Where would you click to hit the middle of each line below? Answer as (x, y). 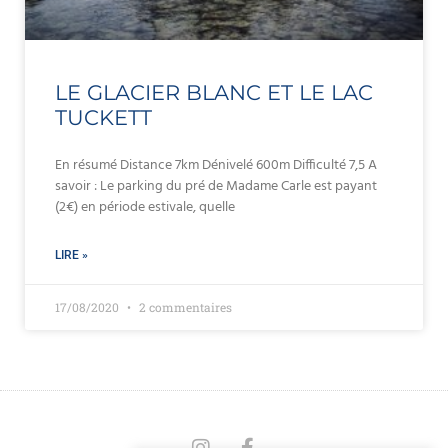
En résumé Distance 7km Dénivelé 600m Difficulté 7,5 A (216, 165)
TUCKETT (103, 117)
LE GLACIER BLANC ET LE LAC (214, 92)
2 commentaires (184, 307)
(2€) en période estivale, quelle (145, 207)
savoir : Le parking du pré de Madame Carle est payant (216, 186)
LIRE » (71, 255)
